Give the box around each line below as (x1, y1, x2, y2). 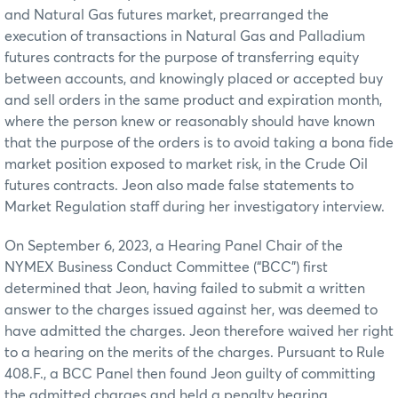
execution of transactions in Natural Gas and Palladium (4, 28, 365, 44)
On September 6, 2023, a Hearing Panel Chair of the (4, 238, 343, 253)
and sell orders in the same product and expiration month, (4, 92, 382, 107)
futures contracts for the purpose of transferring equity (4, 50, 359, 65)
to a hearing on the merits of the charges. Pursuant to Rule (4, 345, 385, 360)
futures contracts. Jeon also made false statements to (4, 178, 354, 193)
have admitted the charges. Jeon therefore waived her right (4, 323, 394, 338)
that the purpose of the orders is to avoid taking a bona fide (4, 135, 394, 150)
